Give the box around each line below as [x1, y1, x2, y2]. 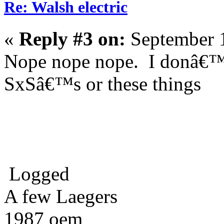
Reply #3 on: [19, 28, 125, 50]
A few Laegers [4, 185, 117, 207]
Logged [4, 163, 69, 185]
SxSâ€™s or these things [4, 73, 201, 95]
